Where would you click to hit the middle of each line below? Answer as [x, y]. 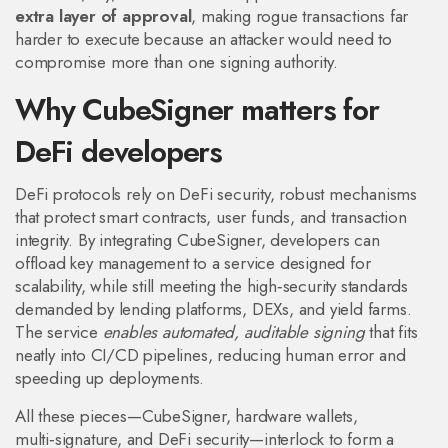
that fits [391, 332]
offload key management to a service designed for [193, 263]
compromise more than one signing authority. [176, 62]
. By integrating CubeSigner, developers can [224, 240]
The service [59, 332]
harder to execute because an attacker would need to [203, 39]
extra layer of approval [103, 16]
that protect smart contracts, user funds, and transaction [211, 217]
